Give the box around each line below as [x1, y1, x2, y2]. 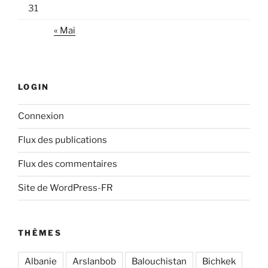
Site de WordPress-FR [18, 182, 112, 194]
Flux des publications [18, 135, 107, 146]
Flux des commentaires [18, 159, 117, 170]
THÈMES [18, 227, 62, 237]
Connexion [18, 111, 64, 122]
